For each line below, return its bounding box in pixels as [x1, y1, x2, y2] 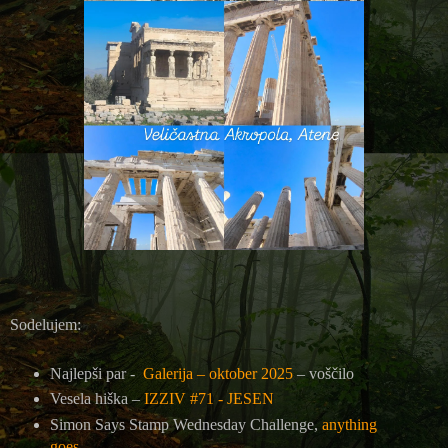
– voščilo [292, 364, 354, 382]
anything [321, 416, 377, 434]
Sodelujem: [10, 315, 81, 333]
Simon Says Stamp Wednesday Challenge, [49, 416, 322, 434]
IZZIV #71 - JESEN [143, 390, 274, 408]
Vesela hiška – [49, 390, 144, 408]
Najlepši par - [49, 364, 143, 382]
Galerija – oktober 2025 [142, 364, 293, 382]
